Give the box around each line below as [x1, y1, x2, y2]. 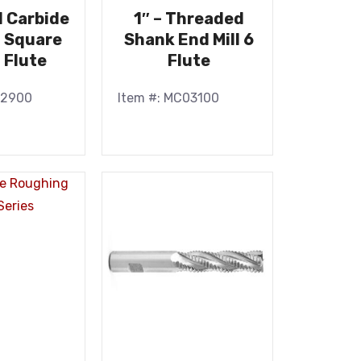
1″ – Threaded [133, 9, 244, 28]
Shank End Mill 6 [123, 30, 254, 49]
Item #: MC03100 [117, 90, 219, 106]
